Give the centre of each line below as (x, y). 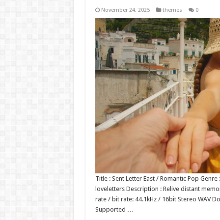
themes (172, 10)
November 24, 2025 (125, 10)
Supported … (114, 210)
